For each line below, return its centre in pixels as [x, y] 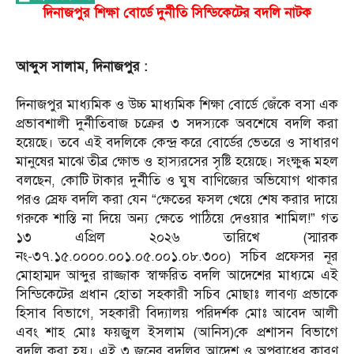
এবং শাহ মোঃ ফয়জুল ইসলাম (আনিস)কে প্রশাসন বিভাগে [177, 333]
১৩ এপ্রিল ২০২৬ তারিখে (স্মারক [177, 238]
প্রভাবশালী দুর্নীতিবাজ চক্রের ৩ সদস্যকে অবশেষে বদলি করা [177, 124]
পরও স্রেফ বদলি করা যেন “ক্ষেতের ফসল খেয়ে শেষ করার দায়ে [177, 200]
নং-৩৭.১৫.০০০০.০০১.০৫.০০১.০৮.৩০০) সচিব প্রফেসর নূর [177, 257]
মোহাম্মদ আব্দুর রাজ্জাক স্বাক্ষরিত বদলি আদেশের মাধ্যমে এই [177, 276]
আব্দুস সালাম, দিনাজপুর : [81, 67]
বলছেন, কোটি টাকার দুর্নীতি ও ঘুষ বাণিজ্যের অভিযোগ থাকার [177, 181]
